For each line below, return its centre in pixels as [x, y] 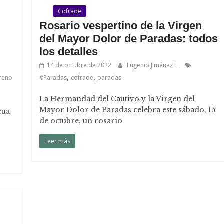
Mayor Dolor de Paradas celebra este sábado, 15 [128, 110]
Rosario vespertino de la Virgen [121, 26]
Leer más [58, 141]
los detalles [69, 52]
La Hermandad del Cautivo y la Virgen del [117, 99]
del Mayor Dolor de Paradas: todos [129, 39]
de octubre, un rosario [81, 121]
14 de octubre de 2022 [79, 65]
